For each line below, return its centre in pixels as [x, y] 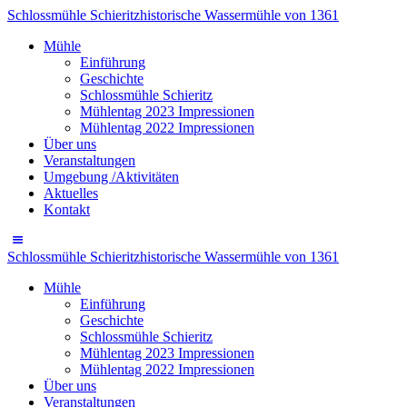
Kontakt [67, 209]
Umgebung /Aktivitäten [111, 177]
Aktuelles [71, 193]
